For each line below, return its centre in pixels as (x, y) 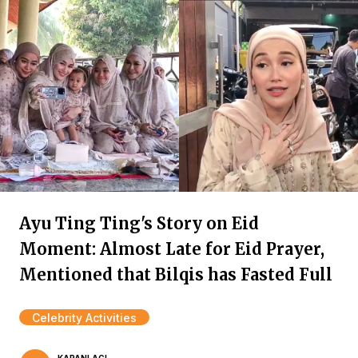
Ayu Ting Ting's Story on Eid (139, 223)
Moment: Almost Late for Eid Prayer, (172, 249)
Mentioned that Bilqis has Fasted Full (176, 274)
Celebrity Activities (84, 318)
